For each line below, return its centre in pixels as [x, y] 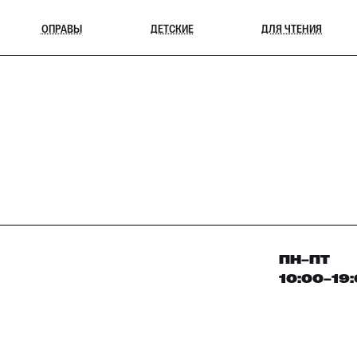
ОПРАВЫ [61, 28]
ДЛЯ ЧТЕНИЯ [292, 28]
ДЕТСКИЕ [172, 28]
